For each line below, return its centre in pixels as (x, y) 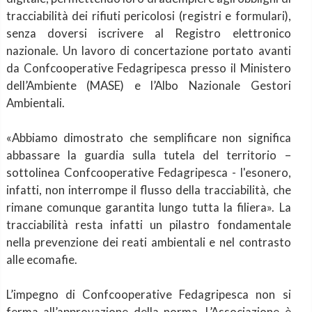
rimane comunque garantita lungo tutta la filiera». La (148, 207)
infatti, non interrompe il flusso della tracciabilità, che (148, 189)
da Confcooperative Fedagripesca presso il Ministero (148, 68)
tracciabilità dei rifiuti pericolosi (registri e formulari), (148, 15)
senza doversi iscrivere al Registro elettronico (148, 33)
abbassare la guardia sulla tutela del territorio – (148, 155)
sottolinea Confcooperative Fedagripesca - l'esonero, (148, 172)
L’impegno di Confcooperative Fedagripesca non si (148, 294)
